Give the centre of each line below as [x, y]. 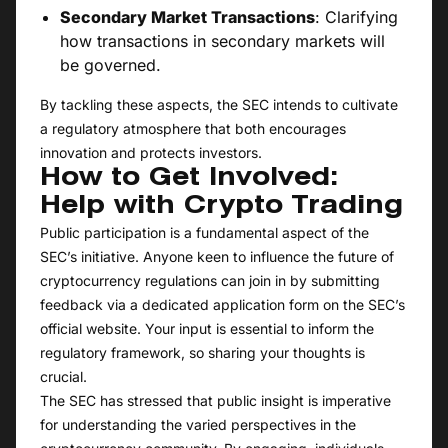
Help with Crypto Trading [221, 207]
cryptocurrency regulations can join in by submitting [210, 281]
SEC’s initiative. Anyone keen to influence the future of [217, 257]
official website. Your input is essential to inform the [207, 329]
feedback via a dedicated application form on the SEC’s [222, 305]
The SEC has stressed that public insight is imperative [215, 401]
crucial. [63, 377]
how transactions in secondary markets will [222, 41]
